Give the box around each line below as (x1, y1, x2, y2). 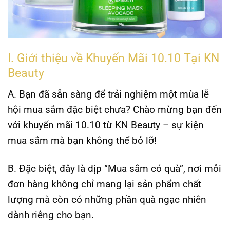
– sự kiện (160, 119, 204, 131)
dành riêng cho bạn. (8, 208, 94, 221)
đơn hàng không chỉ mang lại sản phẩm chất (8, 178, 201, 190)
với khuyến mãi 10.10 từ (8, 119, 115, 131)
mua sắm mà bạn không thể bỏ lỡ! (8, 134, 157, 146)
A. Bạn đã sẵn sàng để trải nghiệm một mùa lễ (8, 88, 209, 100)
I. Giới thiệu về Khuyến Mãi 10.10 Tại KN (8, 51, 219, 66)
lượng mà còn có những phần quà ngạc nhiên (8, 193, 206, 205)
